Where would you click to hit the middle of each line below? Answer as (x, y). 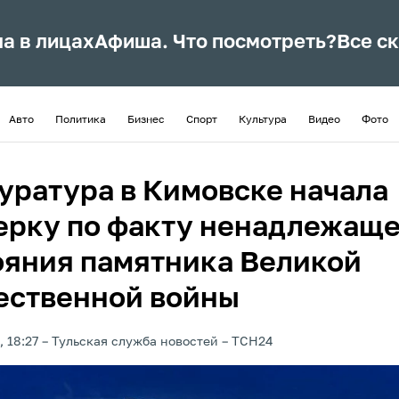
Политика (81, 120)
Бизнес (146, 120)
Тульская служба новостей (135, 342)
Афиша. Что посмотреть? (216, 43)
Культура (263, 120)
